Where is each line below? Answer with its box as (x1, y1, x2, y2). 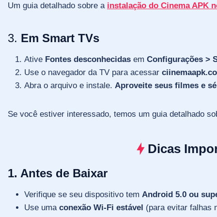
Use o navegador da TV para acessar (24, 67, 162, 77)
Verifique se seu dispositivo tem (24, 189, 142, 199)
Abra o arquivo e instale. (24, 80, 115, 90)
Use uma (24, 202, 59, 212)
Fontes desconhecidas (45, 54, 131, 64)
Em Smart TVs (21, 31, 99, 45)
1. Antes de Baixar (8, 166, 108, 180)
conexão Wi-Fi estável (59, 202, 143, 212)
